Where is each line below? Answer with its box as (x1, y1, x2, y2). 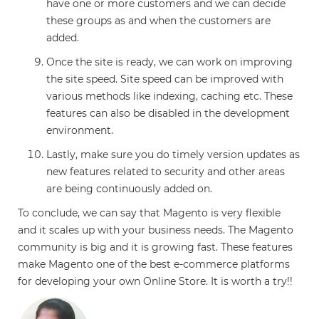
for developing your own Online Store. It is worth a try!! (18, 274, 293, 288)
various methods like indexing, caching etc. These (46, 89, 293, 103)
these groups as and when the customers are (46, 14, 271, 27)
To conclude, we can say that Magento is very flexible (18, 206, 281, 219)
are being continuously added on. (46, 182, 212, 195)
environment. (46, 123, 113, 137)
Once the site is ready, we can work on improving (46, 55, 293, 68)
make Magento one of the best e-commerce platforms (18, 257, 290, 271)
